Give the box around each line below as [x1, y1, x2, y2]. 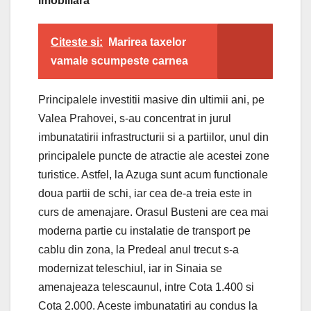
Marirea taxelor [108, 35, 186, 48]
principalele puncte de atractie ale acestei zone [38, 149, 269, 162]
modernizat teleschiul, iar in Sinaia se [38, 262, 222, 274]
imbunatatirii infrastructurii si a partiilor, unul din [38, 131, 269, 143]
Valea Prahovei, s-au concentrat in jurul [38, 112, 231, 124]
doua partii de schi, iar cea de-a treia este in [38, 187, 252, 199]
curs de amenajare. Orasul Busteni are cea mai [38, 205, 269, 218]
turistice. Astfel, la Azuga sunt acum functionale [38, 168, 268, 180]
